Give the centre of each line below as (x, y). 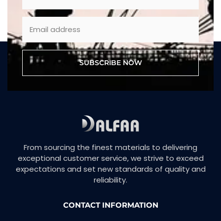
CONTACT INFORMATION (110, 205)
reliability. (110, 180)
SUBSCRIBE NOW (110, 63)
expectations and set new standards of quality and (110, 169)
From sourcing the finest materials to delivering (110, 147)
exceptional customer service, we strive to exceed (110, 158)
